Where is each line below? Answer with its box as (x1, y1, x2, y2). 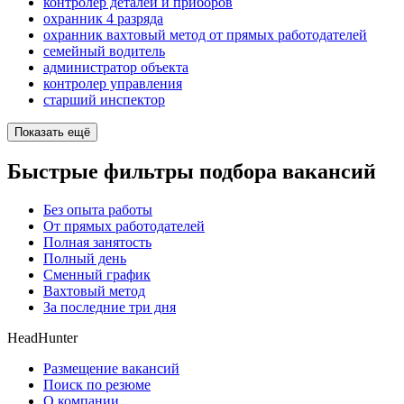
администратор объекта (43, 60, 188, 76)
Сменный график (43, 266, 151, 282)
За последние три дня (43, 298, 176, 315)
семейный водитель (43, 43, 165, 60)
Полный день (43, 250, 126, 266)
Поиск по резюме (43, 376, 151, 392)
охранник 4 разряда (43, 11, 163, 27)
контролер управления (43, 76, 182, 92)
